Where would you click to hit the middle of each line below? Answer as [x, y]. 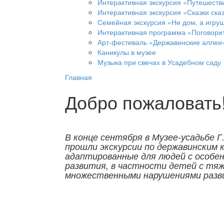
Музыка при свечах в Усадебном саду [159, 62]
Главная [78, 77]
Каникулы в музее [127, 52]
